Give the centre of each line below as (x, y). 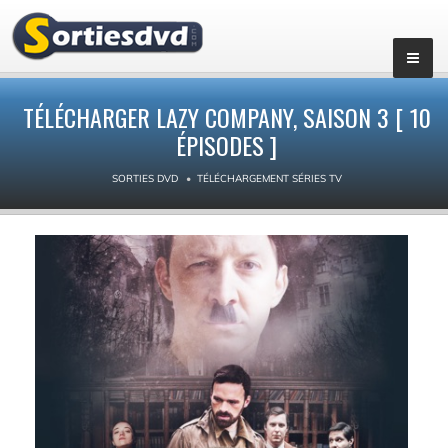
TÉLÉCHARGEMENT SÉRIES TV (269, 178)
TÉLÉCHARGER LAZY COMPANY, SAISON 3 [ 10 (226, 117)
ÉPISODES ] (226, 145)
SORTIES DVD (144, 178)
